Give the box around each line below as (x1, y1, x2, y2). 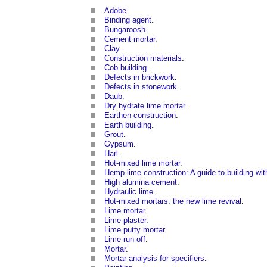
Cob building (104, 63, 147, 72)
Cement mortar (104, 34, 155, 44)
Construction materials (104, 53, 182, 63)
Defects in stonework (104, 82, 177, 91)
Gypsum (104, 139, 133, 148)
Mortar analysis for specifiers (104, 253, 204, 263)
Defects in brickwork (104, 72, 175, 82)
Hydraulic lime (104, 187, 153, 196)
